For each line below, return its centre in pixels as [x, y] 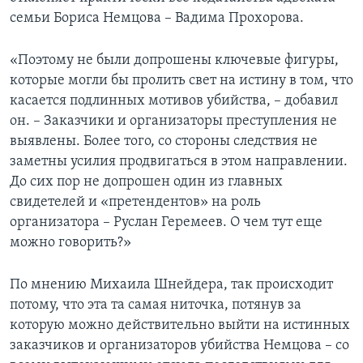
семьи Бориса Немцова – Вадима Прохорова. [157, 19]
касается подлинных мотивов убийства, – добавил [174, 101]
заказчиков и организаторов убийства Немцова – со [179, 346]
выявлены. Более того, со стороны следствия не [164, 142]
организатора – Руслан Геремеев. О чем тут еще [166, 223]
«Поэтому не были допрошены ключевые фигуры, [174, 61]
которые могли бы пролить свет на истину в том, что [181, 81]
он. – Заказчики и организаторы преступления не [173, 122]
